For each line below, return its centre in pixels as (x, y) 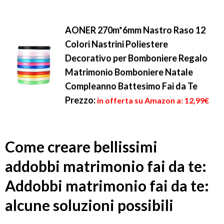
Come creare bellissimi (81, 147)
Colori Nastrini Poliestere (116, 44)
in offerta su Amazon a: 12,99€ (153, 100)
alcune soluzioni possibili (89, 205)
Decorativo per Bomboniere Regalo (136, 58)
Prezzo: (80, 100)
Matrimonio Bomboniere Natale (129, 72)
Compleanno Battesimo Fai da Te (131, 86)
